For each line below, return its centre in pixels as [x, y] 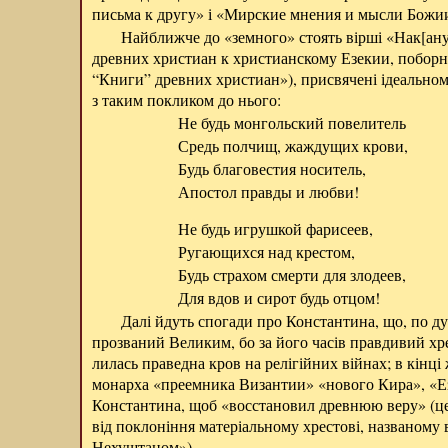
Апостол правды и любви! [268, 191]
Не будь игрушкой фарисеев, [275, 228]
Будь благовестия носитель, [271, 168]
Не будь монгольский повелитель [291, 122]
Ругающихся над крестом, [266, 251]
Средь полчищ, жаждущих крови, [292, 145]
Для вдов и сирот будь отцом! [278, 297]
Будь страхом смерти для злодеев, [291, 274]
